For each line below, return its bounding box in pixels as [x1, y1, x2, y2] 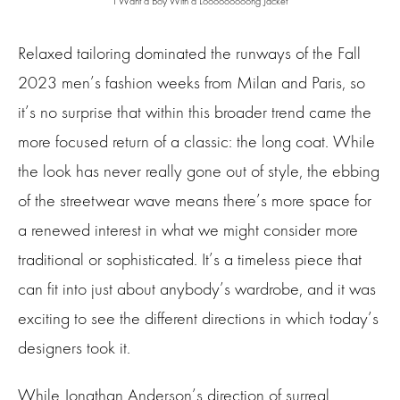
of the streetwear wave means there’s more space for [18, 190, 371, 212]
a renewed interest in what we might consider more [18, 220, 358, 241]
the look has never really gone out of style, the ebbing [18, 161, 379, 182]
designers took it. [18, 337, 130, 359]
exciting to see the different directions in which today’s [18, 308, 379, 329]
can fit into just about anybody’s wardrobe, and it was [18, 279, 376, 300]
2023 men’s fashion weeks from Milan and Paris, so [18, 72, 365, 94]
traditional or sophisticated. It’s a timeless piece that [18, 249, 362, 271]
